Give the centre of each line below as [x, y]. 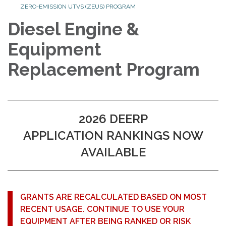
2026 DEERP [113, 119]
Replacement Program [104, 70]
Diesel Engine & [73, 29]
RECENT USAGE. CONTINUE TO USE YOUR [102, 209]
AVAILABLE [113, 152]
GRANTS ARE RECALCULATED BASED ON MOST [114, 197]
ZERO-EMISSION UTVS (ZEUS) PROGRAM [78, 7]
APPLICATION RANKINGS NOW [113, 136]
